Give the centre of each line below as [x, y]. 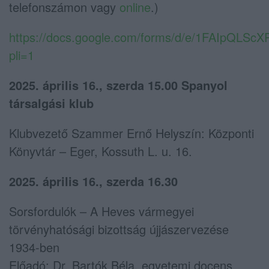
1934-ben [34, 247]
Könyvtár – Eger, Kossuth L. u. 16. [101, 151]
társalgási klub [51, 103]
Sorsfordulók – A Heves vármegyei [101, 211]
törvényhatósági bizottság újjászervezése [119, 229]
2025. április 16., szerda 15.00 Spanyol [118, 85]
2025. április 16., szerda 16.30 [93, 181]
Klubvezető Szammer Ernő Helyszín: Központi [131, 133]
